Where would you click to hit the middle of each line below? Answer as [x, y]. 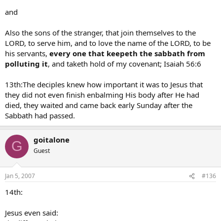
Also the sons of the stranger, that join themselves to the [100, 32]
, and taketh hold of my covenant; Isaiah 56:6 [125, 63]
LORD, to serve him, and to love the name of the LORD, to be [108, 43]
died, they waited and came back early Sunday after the [99, 105]
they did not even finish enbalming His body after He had [102, 94]
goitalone [52, 139]
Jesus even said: [32, 213]
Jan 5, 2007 [20, 176]
